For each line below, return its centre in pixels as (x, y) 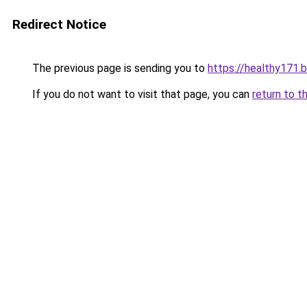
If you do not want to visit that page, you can (141, 94)
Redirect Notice (59, 24)
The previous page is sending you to (119, 68)
